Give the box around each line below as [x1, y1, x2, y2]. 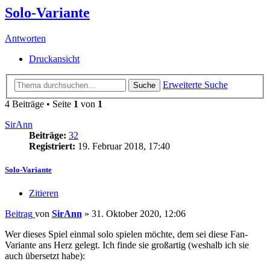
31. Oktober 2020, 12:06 [92, 209, 186, 219]
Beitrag [5, 209, 33, 219]
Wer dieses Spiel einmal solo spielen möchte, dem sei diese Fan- [5, 229, 248, 240]
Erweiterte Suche [163, 79, 228, 90]
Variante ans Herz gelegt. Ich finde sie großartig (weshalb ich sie [5, 240, 249, 251]
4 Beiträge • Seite [5, 98, 74, 109]
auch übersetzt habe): [5, 251, 85, 262]
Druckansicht [29, 54, 80, 64]
